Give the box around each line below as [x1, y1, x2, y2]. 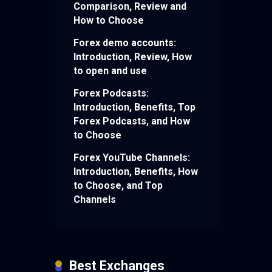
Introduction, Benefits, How [73, 166, 198, 178]
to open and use [73, 65, 147, 77]
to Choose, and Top [73, 180, 163, 192]
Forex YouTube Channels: [73, 152, 190, 164]
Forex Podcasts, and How [73, 115, 190, 127]
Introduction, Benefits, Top [73, 101, 195, 114]
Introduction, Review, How [73, 51, 192, 63]
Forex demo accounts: [73, 37, 176, 49]
